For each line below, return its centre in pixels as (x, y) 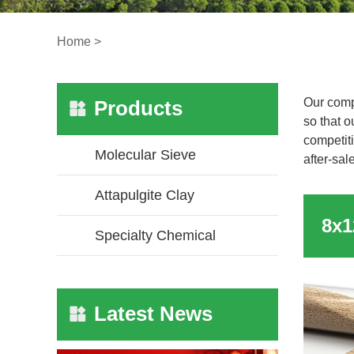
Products (138, 109)
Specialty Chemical (155, 236)
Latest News (153, 314)
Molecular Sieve (145, 155)
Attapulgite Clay (145, 196)
